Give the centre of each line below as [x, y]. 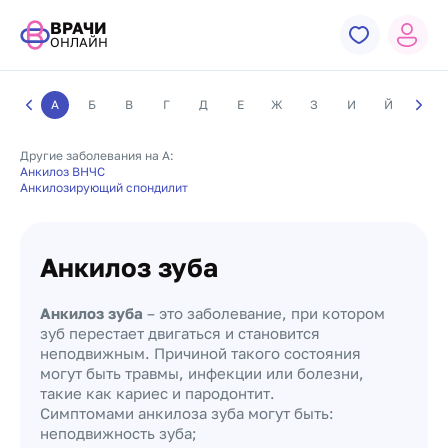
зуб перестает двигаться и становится [180, 333]
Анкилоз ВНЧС [62, 171]
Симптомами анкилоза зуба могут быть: [187, 413]
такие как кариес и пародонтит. [157, 393]
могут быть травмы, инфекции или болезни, [202, 373]
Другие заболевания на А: [97, 155]
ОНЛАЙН [79, 42]
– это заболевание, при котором [264, 313]
